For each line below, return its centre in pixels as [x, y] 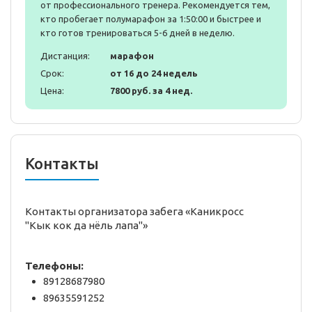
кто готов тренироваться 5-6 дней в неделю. [138, 33]
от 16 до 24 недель [154, 73]
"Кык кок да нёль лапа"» [86, 226]
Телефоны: [54, 266]
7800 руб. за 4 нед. [151, 91]
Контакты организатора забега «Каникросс [134, 212]
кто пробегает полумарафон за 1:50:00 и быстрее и [151, 19]
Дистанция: [65, 56]
